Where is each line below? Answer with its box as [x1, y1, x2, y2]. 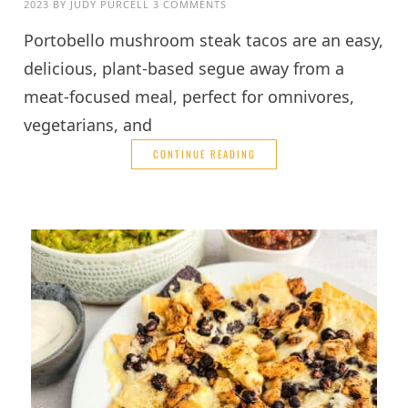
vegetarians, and [24, 113, 153, 136]
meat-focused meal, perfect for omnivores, [24, 85, 355, 107]
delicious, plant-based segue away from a [24, 56, 345, 79]
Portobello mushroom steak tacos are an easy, [24, 28, 384, 51]
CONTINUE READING [152, 146, 256, 161]
